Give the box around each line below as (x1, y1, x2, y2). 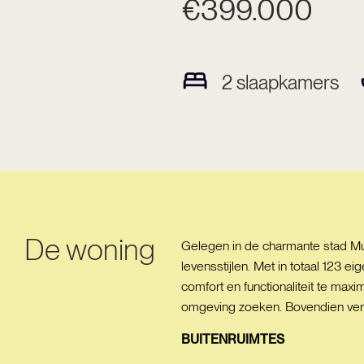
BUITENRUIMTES (180, 331, 284, 347)
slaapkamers (232, 70, 339, 94)
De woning (24, 232, 155, 267)
